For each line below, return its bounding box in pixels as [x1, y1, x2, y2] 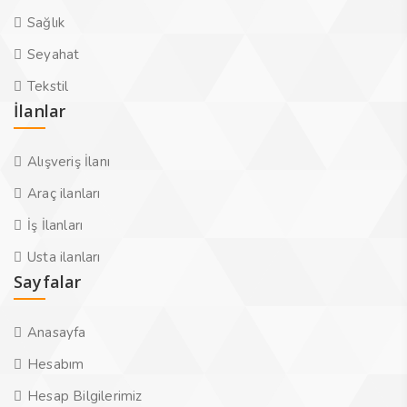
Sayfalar [14, 271, 82, 293]
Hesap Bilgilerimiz [27, 387, 143, 405]
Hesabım [27, 355, 84, 373]
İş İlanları [27, 216, 84, 234]
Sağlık [27, 14, 65, 32]
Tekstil [27, 77, 69, 95]
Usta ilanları [27, 248, 101, 266]
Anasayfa [27, 323, 86, 342]
